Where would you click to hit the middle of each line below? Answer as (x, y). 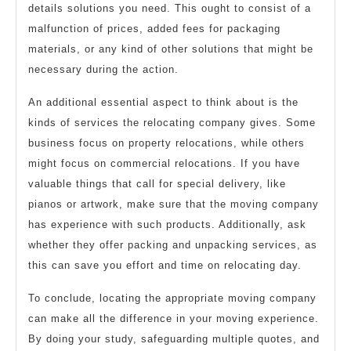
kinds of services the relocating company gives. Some (172, 123)
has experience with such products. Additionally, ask (167, 225)
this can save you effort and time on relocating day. (165, 266)
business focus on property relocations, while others (166, 143)
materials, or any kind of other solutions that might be (171, 49)
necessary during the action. (103, 70)
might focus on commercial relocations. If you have (164, 164)
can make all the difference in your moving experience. (174, 319)
